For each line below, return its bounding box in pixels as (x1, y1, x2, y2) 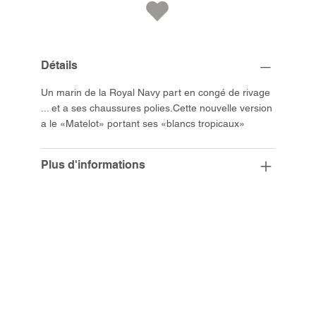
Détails (41, 59, 78, 73)
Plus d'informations (41, 158, 146, 172)
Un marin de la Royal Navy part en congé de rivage (41, 87, 271, 99)
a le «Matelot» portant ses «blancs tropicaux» (41, 118, 245, 130)
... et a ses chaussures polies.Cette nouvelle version (41, 102, 273, 114)
